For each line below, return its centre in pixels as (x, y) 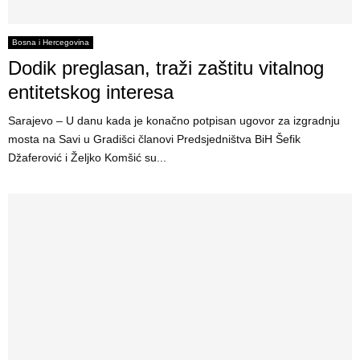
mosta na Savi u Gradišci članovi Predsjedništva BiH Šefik (154, 139)
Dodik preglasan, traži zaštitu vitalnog (166, 67)
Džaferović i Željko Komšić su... (87, 157)
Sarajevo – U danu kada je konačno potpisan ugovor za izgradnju (174, 120)
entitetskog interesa (91, 92)
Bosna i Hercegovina (51, 42)
